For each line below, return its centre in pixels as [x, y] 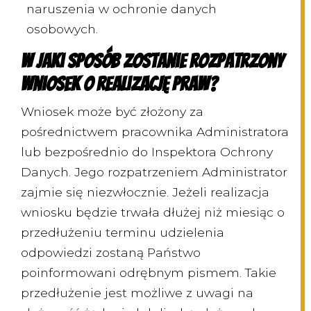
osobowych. [62, 29]
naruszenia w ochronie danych [121, 9]
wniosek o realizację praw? [119, 84]
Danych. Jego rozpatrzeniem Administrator [154, 172]
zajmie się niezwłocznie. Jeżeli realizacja [145, 192]
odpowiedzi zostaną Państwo [111, 253]
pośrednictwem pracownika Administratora [155, 132]
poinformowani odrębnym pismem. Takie [149, 273]
